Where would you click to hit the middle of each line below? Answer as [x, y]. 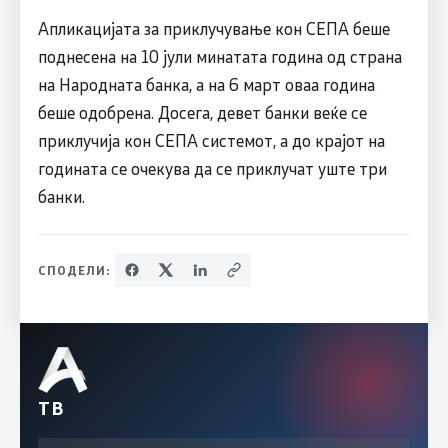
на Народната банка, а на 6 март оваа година [206, 84]
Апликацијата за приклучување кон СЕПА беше [213, 28]
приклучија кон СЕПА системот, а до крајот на [211, 140]
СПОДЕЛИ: [74, 270]
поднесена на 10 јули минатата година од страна [219, 56]
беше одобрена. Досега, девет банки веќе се [202, 112]
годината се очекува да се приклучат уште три [212, 168]
